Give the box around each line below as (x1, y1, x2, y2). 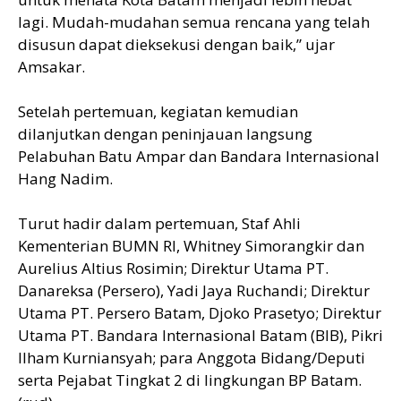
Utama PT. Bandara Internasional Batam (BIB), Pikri (18, 324, 383, 346)
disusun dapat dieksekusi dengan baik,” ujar (18, 33, 335, 55)
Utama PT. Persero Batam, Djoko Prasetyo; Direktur (18, 302, 381, 323)
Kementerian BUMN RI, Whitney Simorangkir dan (18, 235, 364, 256)
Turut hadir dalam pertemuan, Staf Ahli (18, 212, 301, 234)
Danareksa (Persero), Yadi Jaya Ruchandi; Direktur (18, 279, 370, 301)
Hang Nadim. (18, 167, 113, 189)
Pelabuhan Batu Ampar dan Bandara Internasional (18, 145, 380, 166)
